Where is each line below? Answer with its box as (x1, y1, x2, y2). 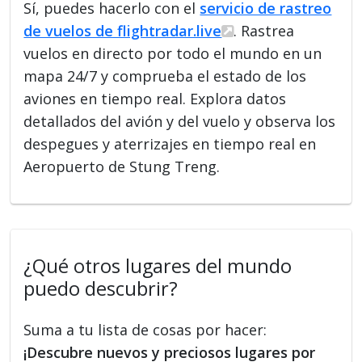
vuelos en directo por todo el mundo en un (23, 43, 322, 63)
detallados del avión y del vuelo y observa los (23, 111, 336, 131)
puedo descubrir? (23, 275, 179, 301)
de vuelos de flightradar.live (23, 20, 222, 40)
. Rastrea (234, 20, 295, 40)
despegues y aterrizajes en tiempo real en (23, 133, 317, 154)
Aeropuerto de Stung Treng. (23, 156, 221, 176)
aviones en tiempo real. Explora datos (23, 88, 287, 108)
